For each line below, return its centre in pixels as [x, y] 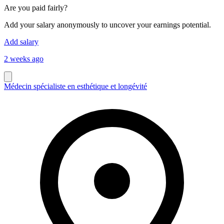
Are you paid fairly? [36, 7]
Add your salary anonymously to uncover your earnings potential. [107, 24]
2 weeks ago [24, 58]
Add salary [21, 41]
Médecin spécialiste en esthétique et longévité [75, 86]
